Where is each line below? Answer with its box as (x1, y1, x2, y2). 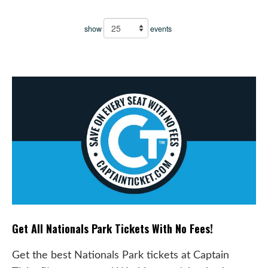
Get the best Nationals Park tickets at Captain (12, 249, 229, 260)
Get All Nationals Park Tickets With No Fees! (12, 220, 213, 236)
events (148, 23, 172, 34)
